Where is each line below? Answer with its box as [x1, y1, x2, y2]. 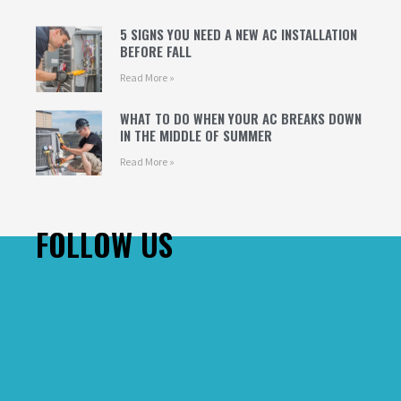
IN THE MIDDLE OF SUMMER [119, 124, 272, 145]
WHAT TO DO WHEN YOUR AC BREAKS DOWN [119, 107, 362, 128]
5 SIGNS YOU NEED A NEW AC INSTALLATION [119, 24, 357, 45]
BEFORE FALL [119, 41, 192, 62]
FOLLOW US [36, 221, 173, 268]
